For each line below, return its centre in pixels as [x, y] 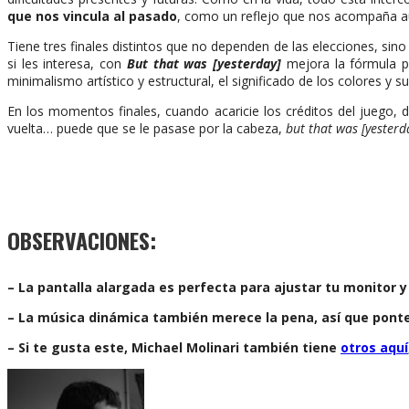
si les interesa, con [67, 63]
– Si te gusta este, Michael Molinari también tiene [174, 347]
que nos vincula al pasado [92, 16]
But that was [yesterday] [204, 63]
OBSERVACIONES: [82, 240]
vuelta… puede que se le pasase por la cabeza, [147, 128]
